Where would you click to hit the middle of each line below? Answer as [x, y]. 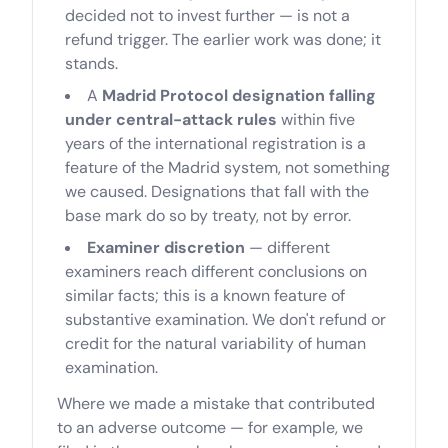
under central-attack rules [171, 119]
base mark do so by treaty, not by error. [208, 215]
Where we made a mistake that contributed [216, 403]
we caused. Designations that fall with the [217, 191]
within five [316, 119]
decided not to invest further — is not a [207, 15]
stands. [91, 63]
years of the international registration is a [215, 143]
